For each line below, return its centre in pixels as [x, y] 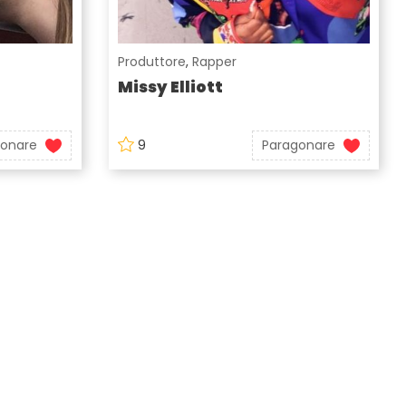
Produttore [151, 62]
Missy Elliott [170, 87]
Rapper [214, 62]
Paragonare [298, 145]
